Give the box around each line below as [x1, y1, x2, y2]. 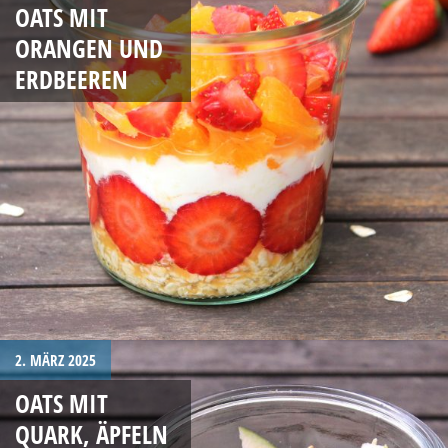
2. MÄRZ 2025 [15, 350, 96, 370]
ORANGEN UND [15, 30, 163, 65]
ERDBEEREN [15, 61, 128, 96]
